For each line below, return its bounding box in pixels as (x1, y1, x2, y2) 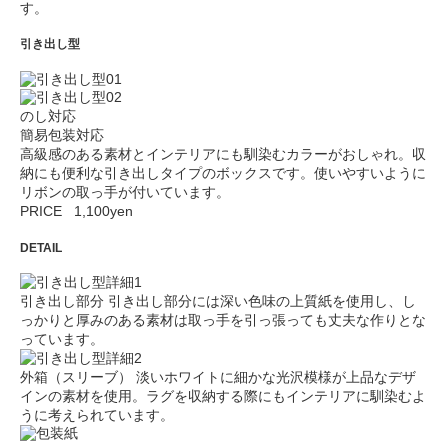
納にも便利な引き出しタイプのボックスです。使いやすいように (20, 165, 426, 182)
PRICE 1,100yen (20, 203, 133, 220)
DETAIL (20, 240, 62, 254)
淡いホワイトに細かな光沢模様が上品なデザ (132, 369, 416, 386)
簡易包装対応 (20, 127, 104, 144)
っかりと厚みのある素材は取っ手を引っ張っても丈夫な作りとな (20, 312, 426, 329)
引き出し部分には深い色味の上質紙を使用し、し (104, 293, 416, 310)
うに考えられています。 (20, 407, 174, 424)
